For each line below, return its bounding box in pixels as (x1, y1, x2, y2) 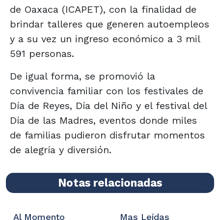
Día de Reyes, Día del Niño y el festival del (10, 99, 207, 111)
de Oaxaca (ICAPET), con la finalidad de (10, 3, 196, 15)
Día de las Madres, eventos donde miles (10, 114, 197, 126)
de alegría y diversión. (10, 143, 111, 156)
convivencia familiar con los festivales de (10, 84, 203, 97)
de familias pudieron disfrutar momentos (10, 129, 205, 141)
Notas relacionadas (58, 176, 162, 189)
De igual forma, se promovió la (10, 70, 155, 82)
